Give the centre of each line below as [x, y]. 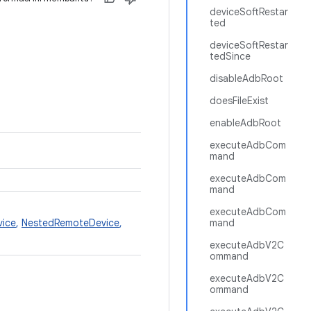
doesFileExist [239, 101]
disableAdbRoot [246, 78]
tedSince [230, 56]
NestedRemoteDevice [70, 223]
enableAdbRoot [245, 123]
